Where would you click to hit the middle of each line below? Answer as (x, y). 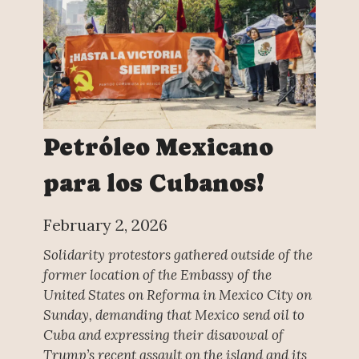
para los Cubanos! (153, 183)
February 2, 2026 (105, 224)
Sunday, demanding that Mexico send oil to (173, 315)
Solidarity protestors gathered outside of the (177, 255)
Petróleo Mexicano (158, 147)
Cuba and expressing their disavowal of (163, 335)
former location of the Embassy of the (157, 275)
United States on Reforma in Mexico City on (177, 295)
